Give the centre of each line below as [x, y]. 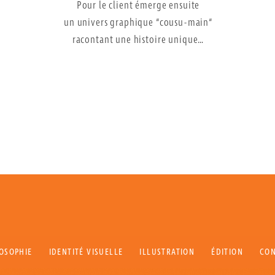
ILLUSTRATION [167, 252]
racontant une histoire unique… [138, 40]
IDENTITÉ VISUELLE [86, 252]
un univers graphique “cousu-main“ [138, 23]
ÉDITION [227, 252]
